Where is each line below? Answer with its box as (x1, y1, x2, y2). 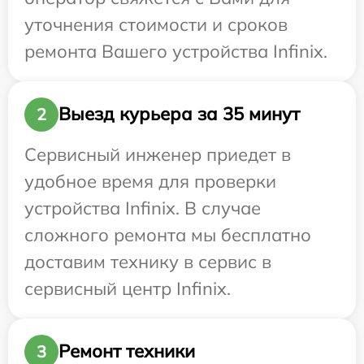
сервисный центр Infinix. (24, 276, 231, 300)
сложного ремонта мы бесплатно (24, 223, 311, 246)
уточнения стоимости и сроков (24, 12, 288, 36)
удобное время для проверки (24, 169, 276, 193)
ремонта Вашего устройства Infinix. (24, 39, 327, 63)
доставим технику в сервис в (24, 249, 271, 273)
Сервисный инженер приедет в (24, 142, 291, 166)
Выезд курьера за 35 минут (58, 102, 300, 126)
